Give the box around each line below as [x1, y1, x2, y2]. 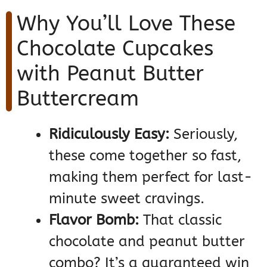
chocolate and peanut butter [49, 232, 245, 250]
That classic [139, 211, 222, 228]
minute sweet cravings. [49, 190, 204, 207]
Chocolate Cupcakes [17, 36, 213, 61]
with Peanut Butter [17, 61, 204, 86]
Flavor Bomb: [49, 211, 139, 228]
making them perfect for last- [49, 168, 252, 185]
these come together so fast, [49, 147, 241, 164]
